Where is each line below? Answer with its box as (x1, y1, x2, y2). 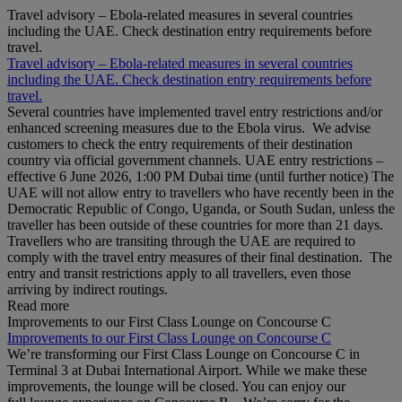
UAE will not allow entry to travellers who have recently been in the (7, 185, 394, 200)
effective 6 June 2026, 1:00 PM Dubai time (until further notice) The (7, 169, 394, 184)
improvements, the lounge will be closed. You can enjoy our (7, 379, 345, 394)
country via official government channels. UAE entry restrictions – (7, 153, 383, 168)
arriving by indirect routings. (7, 282, 168, 297)
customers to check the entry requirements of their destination (7, 136, 353, 152)
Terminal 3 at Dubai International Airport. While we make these (7, 363, 367, 378)
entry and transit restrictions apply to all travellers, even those (7, 266, 351, 281)
